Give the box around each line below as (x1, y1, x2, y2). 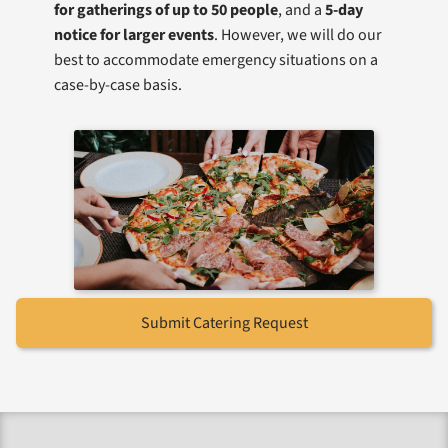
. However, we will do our (214, 24, 382, 46)
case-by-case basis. (54, 74, 185, 96)
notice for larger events (54, 24, 214, 46)
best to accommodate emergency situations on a (54, 49, 378, 71)
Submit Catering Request (140, 312, 308, 334)
